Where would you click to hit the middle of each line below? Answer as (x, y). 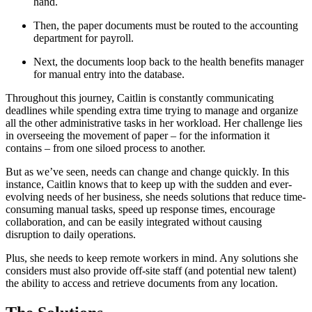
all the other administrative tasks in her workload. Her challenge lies (154, 123)
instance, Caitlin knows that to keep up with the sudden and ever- (149, 185)
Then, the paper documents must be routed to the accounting (166, 26)
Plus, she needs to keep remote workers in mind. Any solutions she (152, 258)
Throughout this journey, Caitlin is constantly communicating (140, 98)
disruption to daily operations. (71, 235)
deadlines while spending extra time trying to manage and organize (152, 111)
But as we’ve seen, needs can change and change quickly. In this (147, 172)
